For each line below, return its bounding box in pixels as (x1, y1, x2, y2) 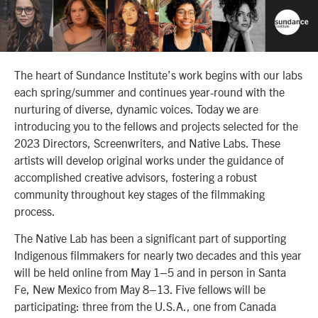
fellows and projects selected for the (121, 118, 298, 133)
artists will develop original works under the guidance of (14, 152, 284, 167)
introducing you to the (14, 118, 121, 133)
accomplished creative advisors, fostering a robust (14, 169, 257, 184)
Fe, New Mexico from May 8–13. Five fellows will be (14, 282, 265, 297)
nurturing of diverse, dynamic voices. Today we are (14, 101, 258, 116)
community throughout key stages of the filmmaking (14, 186, 265, 201)
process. (14, 203, 57, 218)
